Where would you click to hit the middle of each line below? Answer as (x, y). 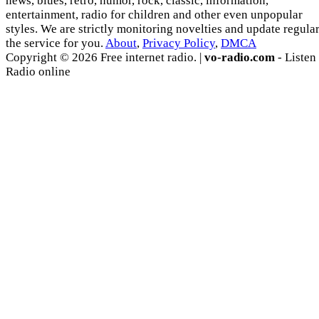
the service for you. (56, 43)
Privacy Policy (179, 43)
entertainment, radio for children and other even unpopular (154, 15)
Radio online (38, 72)
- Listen (296, 58)
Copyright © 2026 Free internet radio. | (105, 58)
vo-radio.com (240, 58)
